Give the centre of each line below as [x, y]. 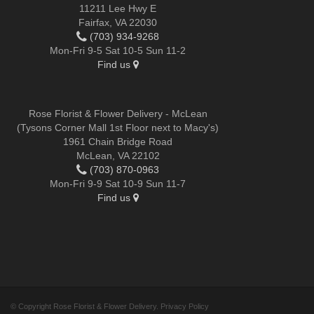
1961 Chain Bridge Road [118, 142]
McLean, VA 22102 [118, 156]
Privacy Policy [185, 307]
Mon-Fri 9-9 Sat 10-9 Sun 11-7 [118, 184]
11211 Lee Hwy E [118, 9]
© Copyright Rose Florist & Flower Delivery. [86, 307]
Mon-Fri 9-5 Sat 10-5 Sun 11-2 [118, 51]
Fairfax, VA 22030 [118, 23]
